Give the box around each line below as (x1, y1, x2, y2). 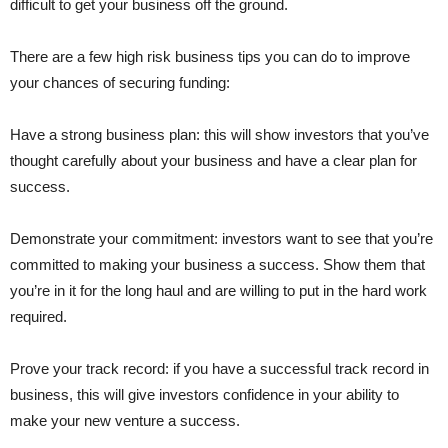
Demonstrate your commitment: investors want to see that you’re (10, 229, 433, 247)
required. (10, 307, 67, 325)
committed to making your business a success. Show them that (10, 255, 425, 273)
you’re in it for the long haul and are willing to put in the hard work (10, 281, 427, 299)
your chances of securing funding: (10, 73, 230, 91)
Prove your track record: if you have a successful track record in (10, 359, 429, 377)
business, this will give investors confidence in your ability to (10, 385, 399, 403)
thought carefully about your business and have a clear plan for (10, 151, 417, 169)
